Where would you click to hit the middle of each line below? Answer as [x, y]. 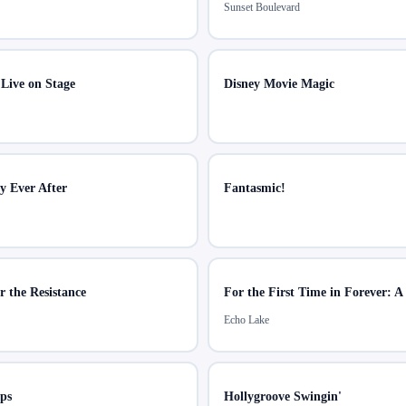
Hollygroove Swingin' [283, 397]
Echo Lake [246, 320]
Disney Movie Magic [279, 84]
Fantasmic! [255, 188]
